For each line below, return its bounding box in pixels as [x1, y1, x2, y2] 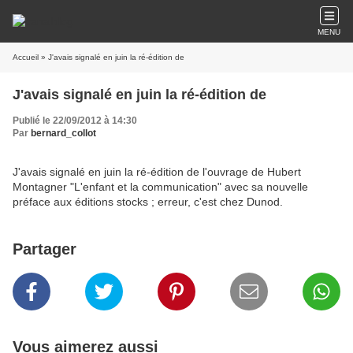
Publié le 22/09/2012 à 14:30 [13, 115, 137, 126]
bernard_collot [31, 128, 96, 139]
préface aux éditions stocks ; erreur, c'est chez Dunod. [13, 195, 283, 208]
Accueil [13, 53, 39, 61]
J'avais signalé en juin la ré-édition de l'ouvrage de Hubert [13, 165, 301, 178]
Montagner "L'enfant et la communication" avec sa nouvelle [13, 180, 308, 193]
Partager [13, 240, 76, 258]
